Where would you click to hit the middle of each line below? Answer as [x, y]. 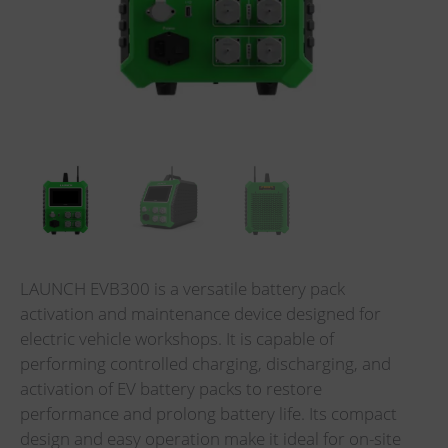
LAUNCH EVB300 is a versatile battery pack [182, 288]
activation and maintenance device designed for [200, 313]
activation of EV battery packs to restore [171, 388]
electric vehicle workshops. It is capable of [177, 338]
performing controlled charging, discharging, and [205, 363]
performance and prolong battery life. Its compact [208, 413]
